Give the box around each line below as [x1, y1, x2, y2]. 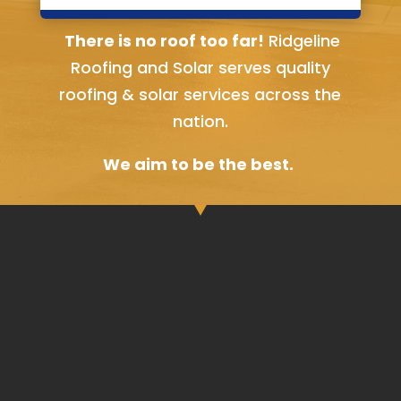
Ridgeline [263, 30, 340, 53]
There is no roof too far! [60, 30, 264, 53]
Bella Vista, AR [143, 5, 257, 29]
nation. [172, 110, 228, 133]
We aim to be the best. [102, 153, 294, 176]
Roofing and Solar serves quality [70, 56, 330, 80]
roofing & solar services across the [59, 83, 342, 107]
